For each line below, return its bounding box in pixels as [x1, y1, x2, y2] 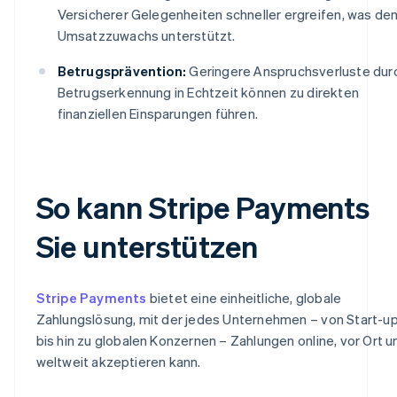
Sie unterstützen [35, 226, 258, 265]
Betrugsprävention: [57, 61, 187, 80]
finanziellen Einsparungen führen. [57, 104, 259, 122]
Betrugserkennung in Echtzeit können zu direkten [57, 82, 359, 101]
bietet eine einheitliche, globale [146, 288, 342, 307]
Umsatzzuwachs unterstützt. [57, 26, 236, 44]
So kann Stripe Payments [35, 187, 370, 226]
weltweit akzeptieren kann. [35, 352, 201, 370]
